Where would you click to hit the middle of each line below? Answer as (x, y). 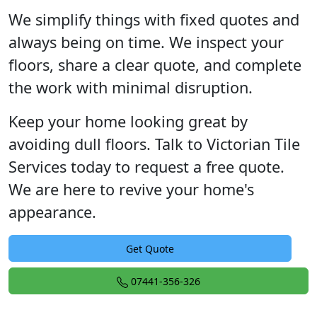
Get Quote (150, 249)
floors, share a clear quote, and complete (155, 65)
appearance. (52, 212)
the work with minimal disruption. (131, 87)
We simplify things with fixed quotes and (154, 19)
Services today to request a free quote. (146, 167)
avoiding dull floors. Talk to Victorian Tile (154, 144)
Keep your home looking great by (128, 121)
